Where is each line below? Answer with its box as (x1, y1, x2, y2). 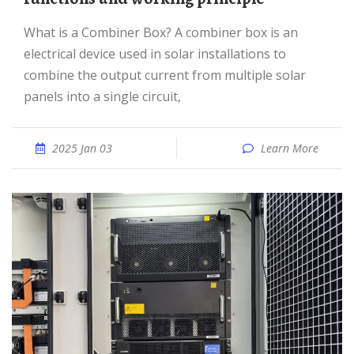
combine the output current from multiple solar (24, 66, 306, 84)
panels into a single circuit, (24, 88, 181, 105)
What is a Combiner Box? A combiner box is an (24, 24, 36, 41)
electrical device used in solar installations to (24, 45, 286, 62)
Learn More (261, 141, 318, 156)
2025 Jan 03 (52, 141, 112, 156)
